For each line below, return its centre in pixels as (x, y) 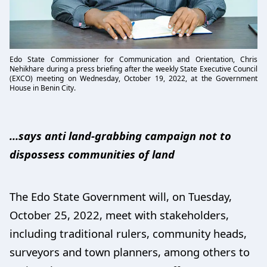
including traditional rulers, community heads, (128, 233)
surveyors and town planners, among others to (130, 252)
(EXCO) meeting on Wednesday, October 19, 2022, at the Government (133, 78)
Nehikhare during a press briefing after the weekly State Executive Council (133, 69)
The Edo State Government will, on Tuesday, (121, 196)
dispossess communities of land (92, 154)
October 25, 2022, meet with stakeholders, (119, 215)
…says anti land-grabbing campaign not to (120, 135)
